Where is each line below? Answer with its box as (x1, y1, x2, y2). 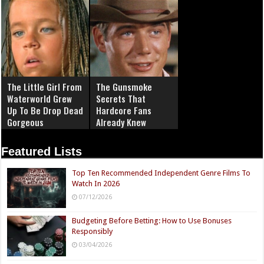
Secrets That (96, 92, 146, 105)
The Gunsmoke (96, 80, 153, 94)
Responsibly (72, 227, 113, 236)
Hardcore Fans (96, 104, 152, 117)
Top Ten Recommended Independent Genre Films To (72, 169, 251, 178)
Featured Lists (1, 145, 82, 159)
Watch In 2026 (72, 179, 120, 189)
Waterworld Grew (7, 92, 72, 105)
